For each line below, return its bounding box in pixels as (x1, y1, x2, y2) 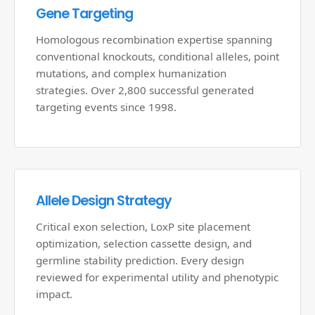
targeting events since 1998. (36, 100, 176, 114)
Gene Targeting (36, 4, 133, 23)
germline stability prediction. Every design (36, 253, 244, 267)
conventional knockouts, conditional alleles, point (36, 49, 279, 63)
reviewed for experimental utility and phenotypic (36, 270, 278, 284)
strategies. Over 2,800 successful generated (36, 83, 254, 97)
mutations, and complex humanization (36, 66, 226, 80)
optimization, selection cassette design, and (36, 236, 252, 250)
